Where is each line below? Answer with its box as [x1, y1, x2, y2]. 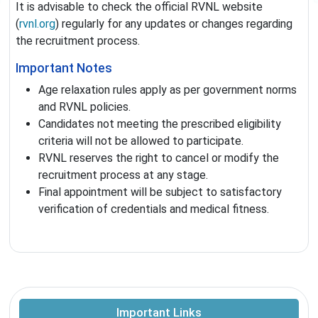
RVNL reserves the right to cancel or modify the [38, 151, 279, 165]
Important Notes [16, 61, 112, 76]
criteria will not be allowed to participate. [38, 134, 243, 148]
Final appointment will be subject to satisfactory [38, 185, 282, 199]
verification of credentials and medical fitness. [38, 202, 269, 216]
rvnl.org [19, 17, 55, 31]
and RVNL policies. [38, 100, 131, 114]
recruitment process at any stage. [38, 168, 208, 182]
